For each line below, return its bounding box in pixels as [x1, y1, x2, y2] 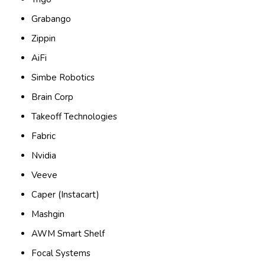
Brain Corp [31, 91, 74, 104]
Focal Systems [31, 247, 91, 260]
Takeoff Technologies [31, 111, 118, 123]
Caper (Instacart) [31, 189, 100, 201]
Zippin [31, 33, 56, 45]
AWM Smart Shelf [31, 228, 105, 240]
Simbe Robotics [31, 72, 95, 84]
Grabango [31, 13, 72, 25]
